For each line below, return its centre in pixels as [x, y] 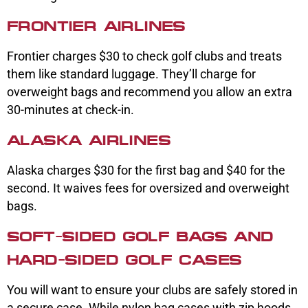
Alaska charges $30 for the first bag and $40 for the [146, 170]
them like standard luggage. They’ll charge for [131, 74]
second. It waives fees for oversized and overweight [148, 188]
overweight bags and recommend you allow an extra [150, 92]
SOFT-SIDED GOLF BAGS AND [140, 237]
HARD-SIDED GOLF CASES [124, 260]
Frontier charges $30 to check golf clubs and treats [144, 56]
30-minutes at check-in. [72, 110]
